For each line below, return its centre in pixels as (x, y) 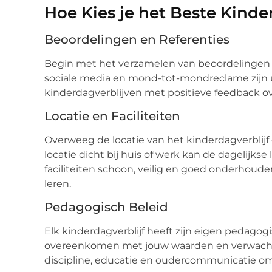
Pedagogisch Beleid (106, 207)
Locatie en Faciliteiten (112, 116)
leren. (58, 184)
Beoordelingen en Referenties (137, 39)
